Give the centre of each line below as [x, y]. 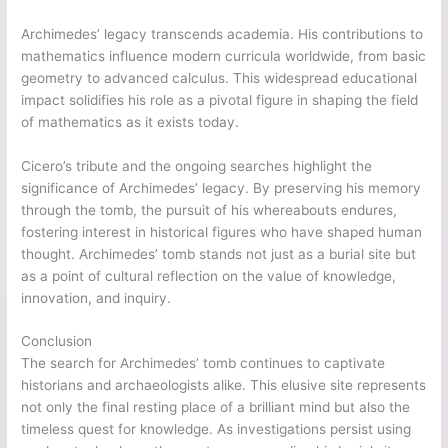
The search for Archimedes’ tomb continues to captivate [203, 363]
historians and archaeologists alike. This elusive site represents [224, 385]
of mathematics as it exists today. [130, 121]
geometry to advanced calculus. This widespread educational [219, 77]
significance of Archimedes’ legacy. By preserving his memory [221, 187]
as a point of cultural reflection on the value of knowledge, [209, 275]
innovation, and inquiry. [96, 297]
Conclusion [57, 341]
